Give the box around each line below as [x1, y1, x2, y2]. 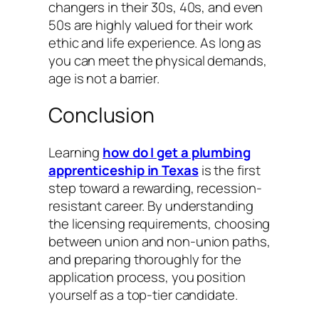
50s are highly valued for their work [48, 15, 253, 34]
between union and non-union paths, [48, 232, 271, 251]
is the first [198, 161, 261, 180]
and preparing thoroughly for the [48, 250, 241, 269]
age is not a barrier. [48, 68, 159, 88]
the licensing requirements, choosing [48, 214, 271, 234]
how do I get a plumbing [103, 143, 251, 162]
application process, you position [48, 268, 246, 287]
